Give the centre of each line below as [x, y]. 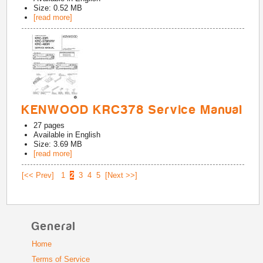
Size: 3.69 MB [58, 144]
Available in [55, 135]
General [53, 227]
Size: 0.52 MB [58, 8]
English [88, 135]
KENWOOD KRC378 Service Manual [133, 110]
